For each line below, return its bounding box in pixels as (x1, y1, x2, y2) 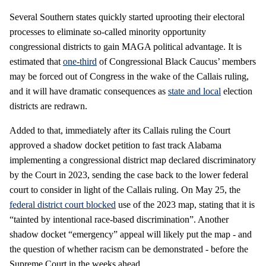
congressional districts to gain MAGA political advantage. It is (9, 42, 242, 52)
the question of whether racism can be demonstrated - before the (9, 244, 248, 254)
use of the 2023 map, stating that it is (116, 199, 255, 210)
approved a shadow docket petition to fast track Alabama (9, 140, 221, 150)
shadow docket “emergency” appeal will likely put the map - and (9, 229, 252, 239)
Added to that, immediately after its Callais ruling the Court (9, 125, 230, 135)
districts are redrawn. (9, 101, 87, 111)
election (221, 86, 252, 96)
